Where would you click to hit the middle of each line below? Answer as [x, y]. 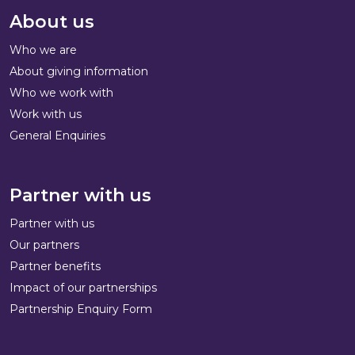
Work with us [46, 115]
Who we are [43, 50]
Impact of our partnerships [83, 288]
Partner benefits [55, 267]
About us [52, 22]
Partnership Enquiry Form [81, 309]
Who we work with [61, 93]
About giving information [79, 72]
